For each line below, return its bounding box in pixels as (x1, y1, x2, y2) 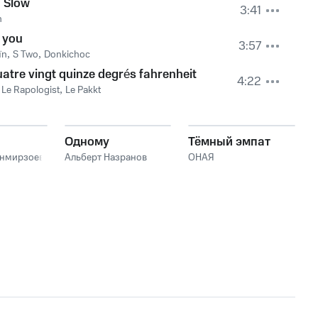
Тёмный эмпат (188, 133, 271, 150)
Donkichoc (44, 48, 90, 62)
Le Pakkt (65, 83, 101, 97)
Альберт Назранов (64, 150, 147, 165)
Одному (64, 133, 109, 150)
